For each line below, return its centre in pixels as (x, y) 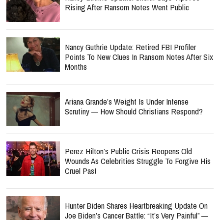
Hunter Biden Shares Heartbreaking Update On (136, 206)
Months (76, 67)
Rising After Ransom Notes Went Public (127, 7)
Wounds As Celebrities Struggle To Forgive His (138, 161)
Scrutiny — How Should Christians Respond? (134, 111)
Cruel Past (81, 171)
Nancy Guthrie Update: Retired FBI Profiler (130, 47)
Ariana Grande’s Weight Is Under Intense (127, 102)
